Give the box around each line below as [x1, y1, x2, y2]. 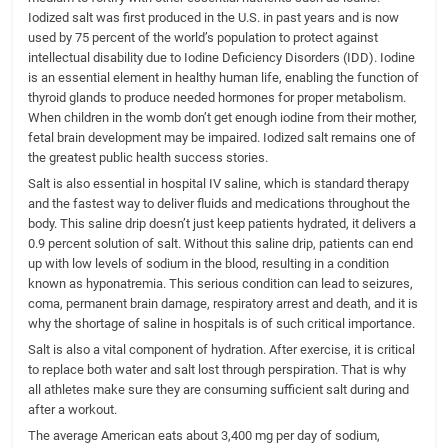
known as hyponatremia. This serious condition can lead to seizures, [28, 276, 414, 292]
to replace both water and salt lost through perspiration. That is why [28, 362, 407, 378]
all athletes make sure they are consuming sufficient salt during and [28, 382, 410, 398]
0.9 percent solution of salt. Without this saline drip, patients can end [28, 236, 414, 252]
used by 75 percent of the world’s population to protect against [28, 30, 379, 46]
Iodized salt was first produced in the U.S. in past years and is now [28, 10, 400, 26]
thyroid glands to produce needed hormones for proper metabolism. [28, 90, 407, 106]
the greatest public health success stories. [28, 150, 269, 166]
